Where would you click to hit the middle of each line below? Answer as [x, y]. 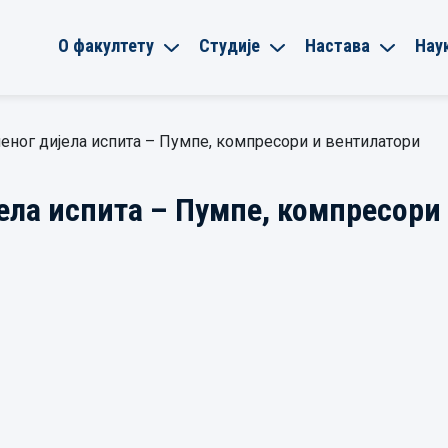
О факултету [106, 45]
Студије [229, 45]
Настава [337, 45]
